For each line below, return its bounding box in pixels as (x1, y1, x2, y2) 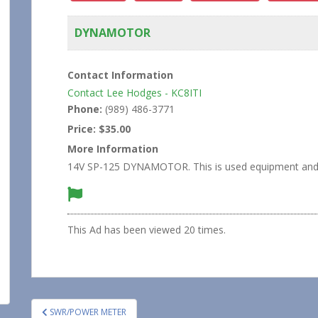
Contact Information (67, 67, 173, 82)
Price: (67, 121, 96, 136)
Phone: (67, 102, 102, 116)
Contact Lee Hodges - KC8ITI (67, 85, 202, 99)
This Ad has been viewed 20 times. (67, 222, 226, 236)
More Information (67, 141, 158, 155)
